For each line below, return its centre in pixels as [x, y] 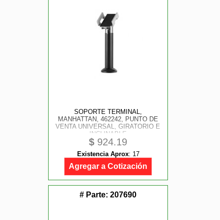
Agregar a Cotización [108, 166]
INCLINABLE [108, 134]
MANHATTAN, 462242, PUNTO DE [108, 119]
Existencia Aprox [103, 154]
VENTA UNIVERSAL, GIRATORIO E [108, 126]
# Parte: [95, 195]
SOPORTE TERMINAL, [108, 112]
